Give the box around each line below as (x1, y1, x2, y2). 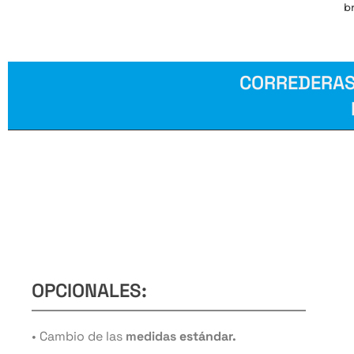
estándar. (176, 327, 236, 345)
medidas (126, 327, 176, 345)
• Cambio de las (32, 327, 126, 345)
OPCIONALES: (32, 277, 147, 303)
